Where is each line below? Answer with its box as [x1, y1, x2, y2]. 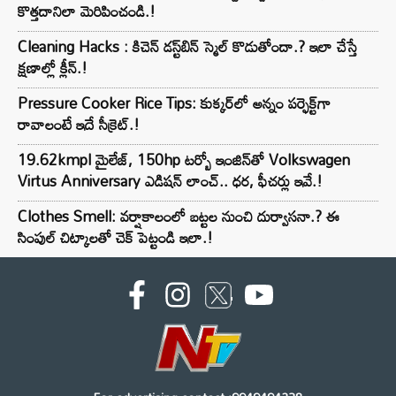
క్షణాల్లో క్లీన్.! [18, 53, 88, 83]
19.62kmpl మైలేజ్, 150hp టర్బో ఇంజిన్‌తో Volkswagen [18, 145, 350, 175]
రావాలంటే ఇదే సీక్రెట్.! [18, 110, 140, 140]
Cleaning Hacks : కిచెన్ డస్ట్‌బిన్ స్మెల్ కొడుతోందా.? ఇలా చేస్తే [18, 32, 357, 62]
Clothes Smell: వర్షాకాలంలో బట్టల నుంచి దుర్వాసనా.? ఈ [18, 202, 339, 232]
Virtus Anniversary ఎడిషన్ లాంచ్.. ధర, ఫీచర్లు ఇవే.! [18, 166, 323, 196]
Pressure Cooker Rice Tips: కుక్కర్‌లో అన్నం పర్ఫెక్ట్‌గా [18, 88, 331, 118]
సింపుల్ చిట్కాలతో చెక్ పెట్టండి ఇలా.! [18, 223, 213, 253]
